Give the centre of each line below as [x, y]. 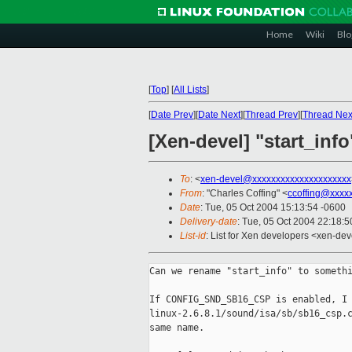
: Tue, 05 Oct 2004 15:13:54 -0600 [273, 208]
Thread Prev [271, 115]
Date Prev [172, 115]
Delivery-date [209, 222]
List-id [193, 236]
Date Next [219, 115]
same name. [177, 328]
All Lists [190, 90]
